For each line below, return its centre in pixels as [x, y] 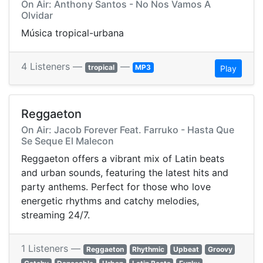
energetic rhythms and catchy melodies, [110, 201]
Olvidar [37, 16]
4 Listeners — [53, 67]
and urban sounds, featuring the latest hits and [125, 173]
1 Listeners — [52, 249]
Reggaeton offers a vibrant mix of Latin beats [123, 159]
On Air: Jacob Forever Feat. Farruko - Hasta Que [128, 130]
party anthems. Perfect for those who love [116, 187]
